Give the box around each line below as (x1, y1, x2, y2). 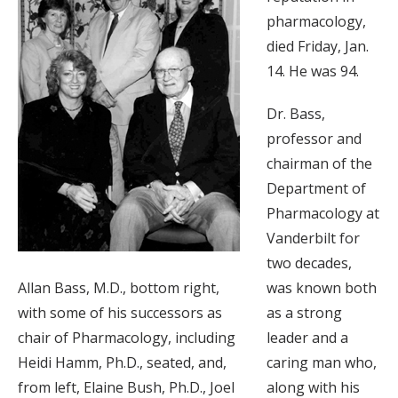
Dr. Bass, (267, 103, 325, 123)
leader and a (267, 327, 348, 347)
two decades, (267, 252, 352, 273)
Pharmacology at (267, 203, 379, 223)
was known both (267, 277, 377, 298)
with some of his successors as (18, 302, 222, 322)
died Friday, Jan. (267, 36, 369, 56)
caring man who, (267, 352, 377, 372)
